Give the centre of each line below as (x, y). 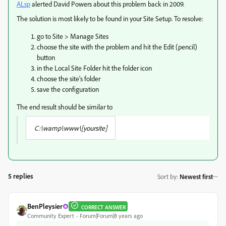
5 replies (21, 176)
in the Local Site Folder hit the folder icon (94, 68)
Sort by (167, 176)
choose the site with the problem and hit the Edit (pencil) (117, 47)
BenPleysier (45, 206)
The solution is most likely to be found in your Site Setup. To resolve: (110, 18)
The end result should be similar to (65, 107)
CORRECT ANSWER (103, 207)
